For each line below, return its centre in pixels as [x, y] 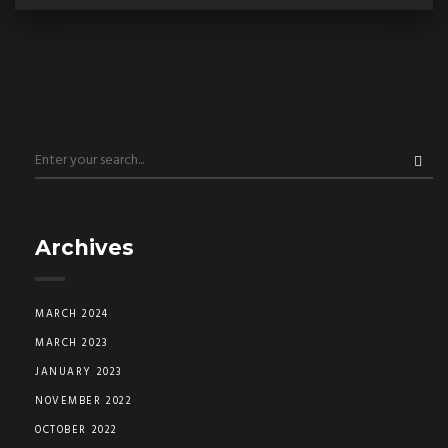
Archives [84, 247]
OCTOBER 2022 [76, 430]
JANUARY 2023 [78, 372]
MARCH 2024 [72, 314]
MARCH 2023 [71, 343]
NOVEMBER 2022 [84, 401]
